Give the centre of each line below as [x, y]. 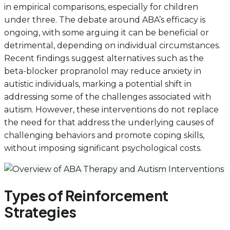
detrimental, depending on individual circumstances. [112, 45]
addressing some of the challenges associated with [108, 97]
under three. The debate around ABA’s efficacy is [105, 20]
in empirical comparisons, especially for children [101, 7]
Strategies [40, 212]
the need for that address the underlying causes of [109, 122]
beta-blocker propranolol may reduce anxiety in [103, 71]
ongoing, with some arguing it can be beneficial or [107, 32]
